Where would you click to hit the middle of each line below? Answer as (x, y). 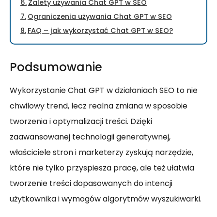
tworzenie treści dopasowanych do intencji (91, 183)
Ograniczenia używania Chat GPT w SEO (100, 16)
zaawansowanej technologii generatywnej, (90, 137)
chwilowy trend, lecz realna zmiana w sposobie (99, 106)
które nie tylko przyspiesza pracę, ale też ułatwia (102, 168)
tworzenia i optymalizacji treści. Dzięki (81, 121)
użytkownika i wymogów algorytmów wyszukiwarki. (106, 199)
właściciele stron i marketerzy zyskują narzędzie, (101, 152)
